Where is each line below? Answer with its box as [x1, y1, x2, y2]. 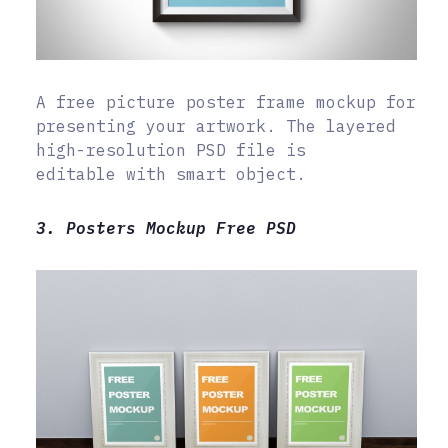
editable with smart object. [36, 163, 306, 184]
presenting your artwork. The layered [36, 115, 396, 136]
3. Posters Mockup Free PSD [36, 217, 296, 238]
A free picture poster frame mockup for [36, 91, 416, 112]
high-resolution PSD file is [36, 139, 306, 160]
